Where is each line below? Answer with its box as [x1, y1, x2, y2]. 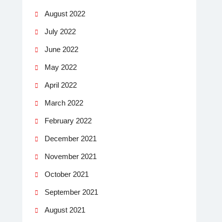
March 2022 [45, 98, 83, 107]
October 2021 [45, 169, 89, 178]
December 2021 [45, 134, 97, 143]
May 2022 [45, 62, 77, 71]
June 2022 [45, 45, 78, 54]
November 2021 [45, 152, 97, 161]
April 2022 [45, 80, 77, 89]
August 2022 [45, 9, 85, 18]
